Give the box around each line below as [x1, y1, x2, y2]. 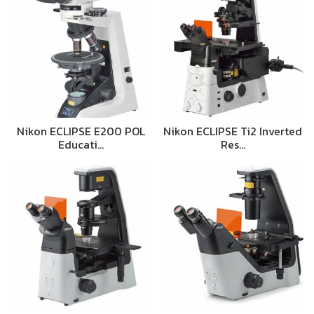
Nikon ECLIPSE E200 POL [17, 122, 146, 139]
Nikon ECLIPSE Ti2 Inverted [163, 122, 303, 139]
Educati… [58, 135, 104, 153]
